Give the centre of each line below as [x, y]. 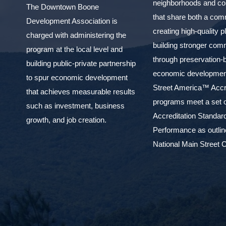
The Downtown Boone [63, 7]
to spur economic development [77, 77]
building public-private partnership [81, 63]
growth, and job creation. [66, 120]
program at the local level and [74, 49]
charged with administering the [76, 35]
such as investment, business [75, 105]
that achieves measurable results [81, 91]
